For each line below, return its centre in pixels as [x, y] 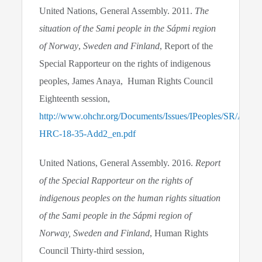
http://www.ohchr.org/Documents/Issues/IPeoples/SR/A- [144, 116]
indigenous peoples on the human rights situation [130, 198]
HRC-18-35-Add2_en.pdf [88, 134]
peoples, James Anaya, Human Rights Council [126, 81]
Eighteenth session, [76, 99]
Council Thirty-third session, [92, 250]
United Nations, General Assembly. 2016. [118, 163]
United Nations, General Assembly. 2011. [117, 11]
